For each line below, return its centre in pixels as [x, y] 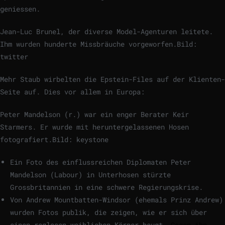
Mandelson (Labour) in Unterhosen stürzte [90, 175]
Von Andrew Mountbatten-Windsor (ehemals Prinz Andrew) [117, 200]
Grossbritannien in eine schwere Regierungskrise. [106, 187]
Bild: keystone [80, 140]
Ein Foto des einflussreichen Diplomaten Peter [100, 162]
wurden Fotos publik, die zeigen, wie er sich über [108, 212]
